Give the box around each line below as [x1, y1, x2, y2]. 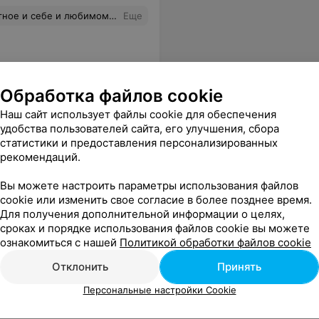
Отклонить [51, 259, 108, 273]
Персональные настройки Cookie [83, 283, 236, 296]
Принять [217, 259, 261, 273]
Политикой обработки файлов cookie [120, 235, 311, 249]
